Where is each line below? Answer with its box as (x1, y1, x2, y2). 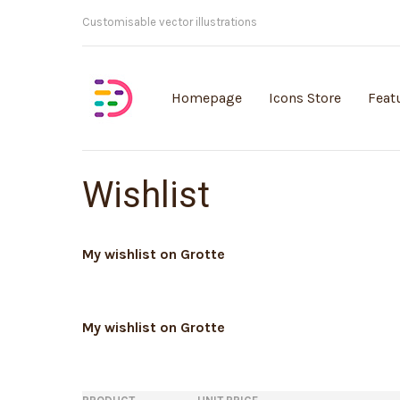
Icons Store (269, 89, 341, 106)
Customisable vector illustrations (82, 15, 257, 29)
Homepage (171, 89, 242, 106)
